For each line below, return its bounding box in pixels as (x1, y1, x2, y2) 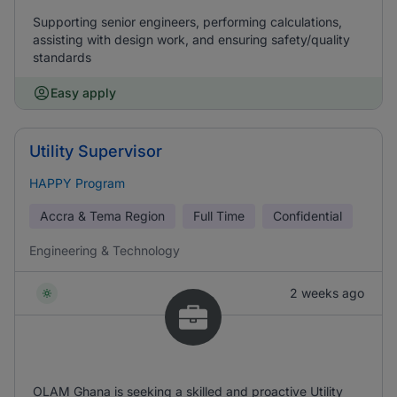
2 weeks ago (290, 285, 364, 300)
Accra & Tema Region (40, 208, 165, 223)
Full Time (193, 208, 245, 223)
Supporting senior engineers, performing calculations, (33, 14, 342, 29)
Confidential (273, 208, 342, 223)
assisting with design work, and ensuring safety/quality (33, 32, 350, 47)
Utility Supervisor (29, 142, 162, 160)
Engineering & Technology (29, 243, 180, 258)
